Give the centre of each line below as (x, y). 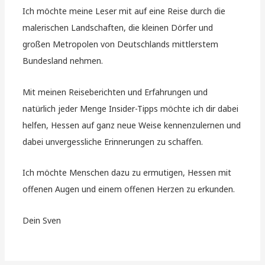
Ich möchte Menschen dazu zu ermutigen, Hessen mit (127, 173)
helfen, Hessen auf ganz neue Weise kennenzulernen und (132, 125)
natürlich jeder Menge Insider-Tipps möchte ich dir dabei (131, 108)
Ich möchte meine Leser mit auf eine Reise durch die (124, 11)
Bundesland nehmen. (63, 61)
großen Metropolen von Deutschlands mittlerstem (121, 44)
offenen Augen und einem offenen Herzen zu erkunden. (129, 189)
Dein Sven (42, 220)
